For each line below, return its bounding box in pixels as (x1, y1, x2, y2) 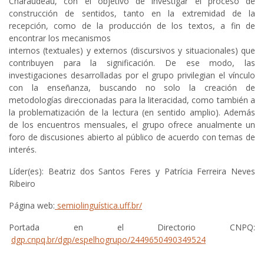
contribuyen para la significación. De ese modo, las (9, 57, 255, 69)
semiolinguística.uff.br (57, 200, 139, 212)
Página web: (9, 200, 55, 212)
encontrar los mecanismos (9, 32, 111, 44)
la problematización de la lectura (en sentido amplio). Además (9, 107, 255, 118)
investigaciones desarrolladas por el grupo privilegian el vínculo (9, 70, 255, 81)
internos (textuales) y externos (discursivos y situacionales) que (9, 45, 255, 57)
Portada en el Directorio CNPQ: (9, 222, 255, 233)
